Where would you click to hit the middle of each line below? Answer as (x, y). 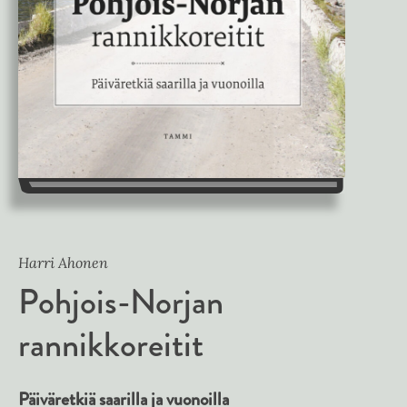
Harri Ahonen (63, 263)
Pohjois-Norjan (121, 302)
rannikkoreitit (111, 345)
